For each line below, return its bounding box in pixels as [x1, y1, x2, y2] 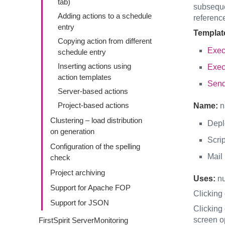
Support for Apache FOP [50, 183, 131, 192]
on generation [50, 127, 94, 136]
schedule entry [58, 48, 106, 56]
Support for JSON [50, 198, 109, 207]
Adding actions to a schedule [58, 12, 152, 20]
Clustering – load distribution [50, 116, 142, 125]
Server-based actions [58, 87, 128, 95]
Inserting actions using [58, 62, 131, 70]
